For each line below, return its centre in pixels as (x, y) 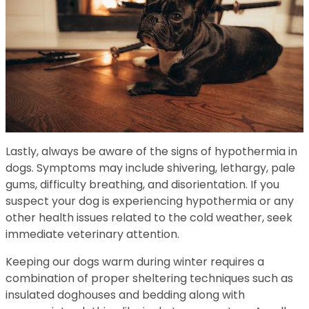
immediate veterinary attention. (92, 234)
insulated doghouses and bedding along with (125, 295)
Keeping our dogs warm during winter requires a (135, 261)
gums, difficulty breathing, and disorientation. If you (142, 184)
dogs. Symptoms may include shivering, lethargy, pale (150, 168)
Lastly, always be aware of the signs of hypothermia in (151, 151)
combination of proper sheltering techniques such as (149, 278)
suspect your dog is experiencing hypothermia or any (150, 201)
